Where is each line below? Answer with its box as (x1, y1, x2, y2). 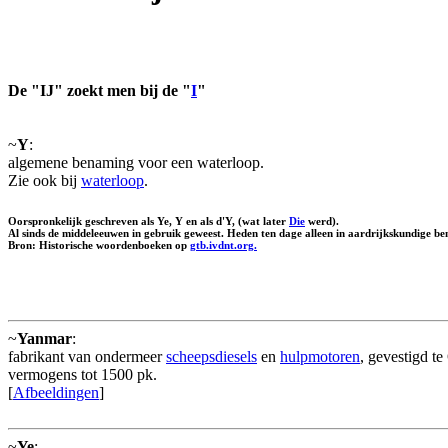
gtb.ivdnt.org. (190, 238, 257, 251)
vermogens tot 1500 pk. (8, 365, 157, 383)
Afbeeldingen (13, 383, 99, 401)
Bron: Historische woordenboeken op (8, 238, 190, 251)
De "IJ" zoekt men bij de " (8, 81, 191, 99)
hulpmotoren (280, 347, 360, 365)
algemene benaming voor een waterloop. (8, 153, 264, 171)
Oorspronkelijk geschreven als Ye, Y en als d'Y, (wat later (8, 214, 289, 227)
